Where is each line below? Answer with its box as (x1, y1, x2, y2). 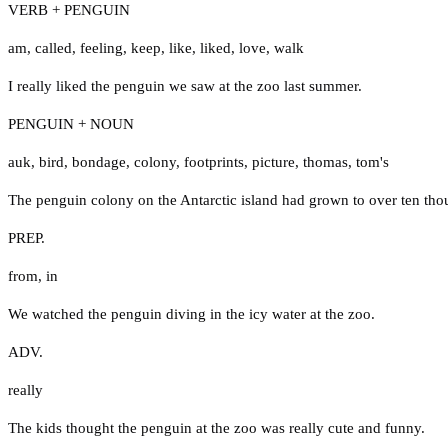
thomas (303, 153, 348, 170)
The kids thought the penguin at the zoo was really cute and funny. (8, 419, 425, 436)
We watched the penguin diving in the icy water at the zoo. (8, 305, 375, 322)
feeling (80, 39, 123, 56)
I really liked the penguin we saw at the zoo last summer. (8, 77, 362, 94)
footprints (184, 153, 244, 170)
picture (252, 153, 295, 170)
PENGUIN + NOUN (8, 115, 134, 132)
